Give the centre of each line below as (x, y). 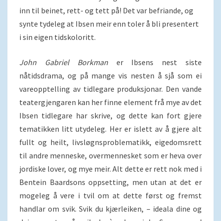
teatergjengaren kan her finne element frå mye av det (110, 102)
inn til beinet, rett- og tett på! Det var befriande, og (106, 10)
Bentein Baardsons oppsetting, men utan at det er (110, 182)
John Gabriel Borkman (64, 62)
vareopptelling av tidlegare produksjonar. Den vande (110, 89)
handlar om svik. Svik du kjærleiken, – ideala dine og (110, 209)
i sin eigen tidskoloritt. (57, 37)
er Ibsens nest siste (155, 62)
